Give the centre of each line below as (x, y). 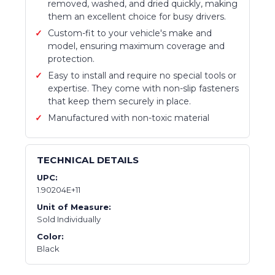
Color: (50, 237)
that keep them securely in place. (119, 102)
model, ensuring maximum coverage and (136, 46)
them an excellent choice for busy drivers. (137, 17)
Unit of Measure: (74, 207)
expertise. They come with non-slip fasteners (143, 89)
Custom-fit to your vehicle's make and (130, 33)
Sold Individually (69, 219)
